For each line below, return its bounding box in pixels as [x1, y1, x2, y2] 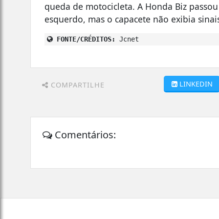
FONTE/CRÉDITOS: [53, 35, 116, 43]
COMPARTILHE [48, 80, 105, 89]
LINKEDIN [179, 79, 213, 88]
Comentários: [52, 128, 116, 141]
